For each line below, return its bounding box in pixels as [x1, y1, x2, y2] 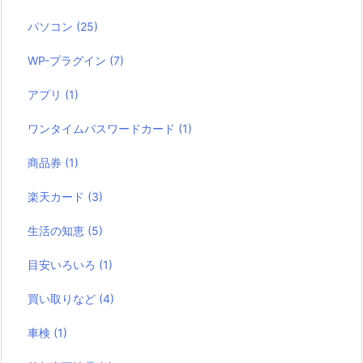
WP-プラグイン [28, 53, 110, 67]
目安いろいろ [28, 257, 100, 271]
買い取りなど [28, 291, 100, 305]
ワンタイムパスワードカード [28, 121, 179, 135]
